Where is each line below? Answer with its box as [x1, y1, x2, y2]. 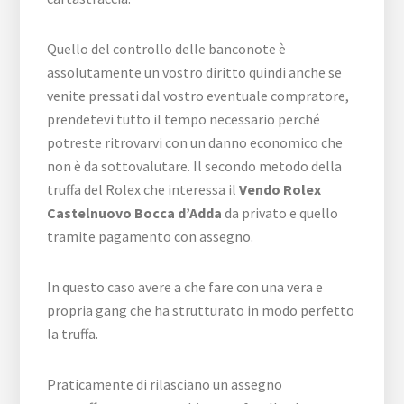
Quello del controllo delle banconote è [47, 39, 287, 58]
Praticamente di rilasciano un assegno [47, 374, 283, 393]
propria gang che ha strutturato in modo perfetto [47, 300, 355, 319]
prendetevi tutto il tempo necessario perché [47, 109, 321, 128]
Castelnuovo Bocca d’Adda [47, 203, 223, 222]
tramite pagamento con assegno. [47, 226, 254, 245]
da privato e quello [222, 203, 339, 222]
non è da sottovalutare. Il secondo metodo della [47, 156, 343, 175]
